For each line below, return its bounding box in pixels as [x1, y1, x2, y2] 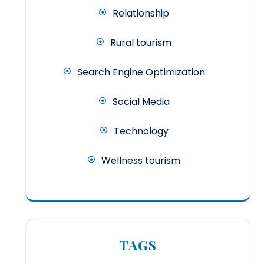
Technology [113, 124, 169, 138]
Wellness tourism [101, 154, 180, 168]
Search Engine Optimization [77, 65, 205, 80]
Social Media [112, 95, 170, 109]
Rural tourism [110, 36, 171, 50]
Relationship [113, 6, 169, 21]
